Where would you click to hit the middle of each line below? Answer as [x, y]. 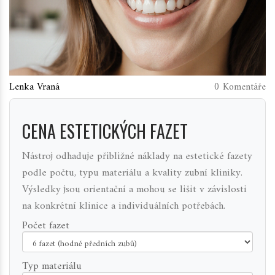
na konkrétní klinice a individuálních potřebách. [124, 207]
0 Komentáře [240, 87]
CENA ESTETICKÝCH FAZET [105, 131]
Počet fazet [46, 226]
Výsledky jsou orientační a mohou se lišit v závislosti [134, 190]
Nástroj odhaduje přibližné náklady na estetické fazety [137, 157]
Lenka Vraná [34, 87]
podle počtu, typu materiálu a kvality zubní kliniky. [132, 173]
